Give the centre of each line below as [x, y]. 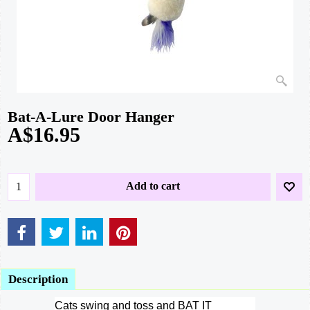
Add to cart [153, 186]
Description [38, 279]
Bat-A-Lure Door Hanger [91, 116]
